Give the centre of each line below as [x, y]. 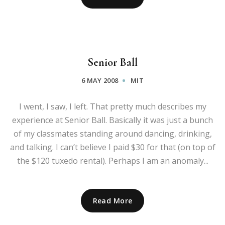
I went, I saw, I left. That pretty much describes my [113, 106]
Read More [113, 200]
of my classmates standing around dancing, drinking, [113, 133]
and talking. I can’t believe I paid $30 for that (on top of [113, 147]
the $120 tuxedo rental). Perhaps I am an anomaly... [113, 160]
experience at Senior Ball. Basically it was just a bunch [113, 120]
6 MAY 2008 [100, 80]
